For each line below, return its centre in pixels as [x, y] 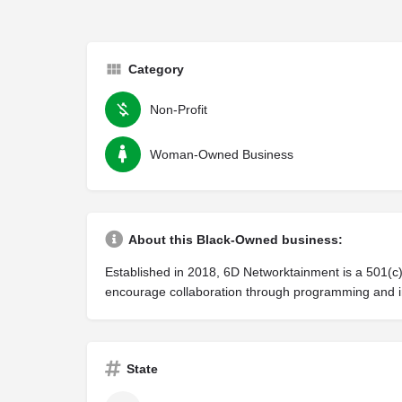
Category [156, 70]
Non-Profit [179, 110]
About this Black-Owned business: [236, 240]
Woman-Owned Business [222, 155]
